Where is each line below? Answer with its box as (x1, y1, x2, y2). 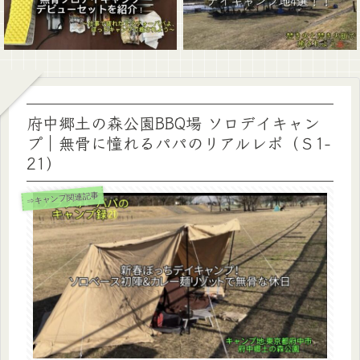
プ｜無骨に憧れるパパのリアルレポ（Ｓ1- (27, 130, 330, 154)
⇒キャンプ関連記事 (26, 190, 100, 206)
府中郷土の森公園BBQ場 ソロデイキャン (27, 110, 320, 134)
